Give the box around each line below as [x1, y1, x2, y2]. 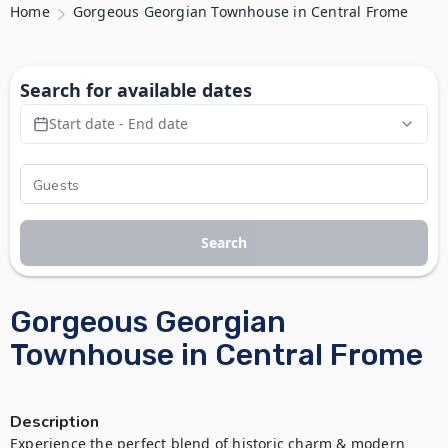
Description [10, 411, 99, 433]
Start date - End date [49, 114, 188, 133]
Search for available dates [20, 78, 252, 102]
